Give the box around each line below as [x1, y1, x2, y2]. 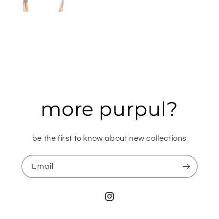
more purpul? [41, 96, 178, 121]
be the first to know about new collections [32, 134, 187, 142]
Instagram [104, 198, 138, 205]
